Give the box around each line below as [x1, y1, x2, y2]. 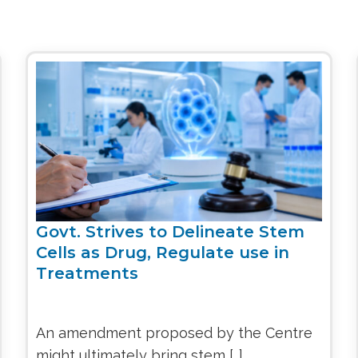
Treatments [36, 263, 139, 283]
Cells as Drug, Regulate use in [36, 242, 290, 262]
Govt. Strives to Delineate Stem [36, 221, 305, 241]
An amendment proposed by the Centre [36, 324, 313, 342]
